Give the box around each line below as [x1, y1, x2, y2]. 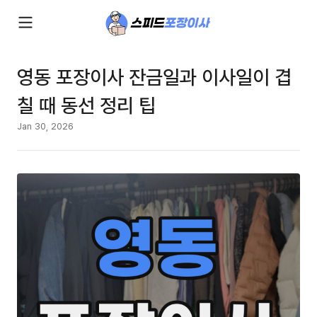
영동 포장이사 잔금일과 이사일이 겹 [17, 63, 292, 90]
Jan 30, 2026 [17, 120, 74, 132]
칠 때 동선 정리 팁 [17, 91, 156, 118]
